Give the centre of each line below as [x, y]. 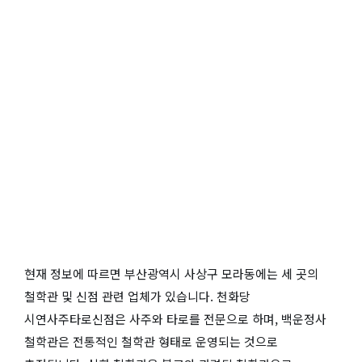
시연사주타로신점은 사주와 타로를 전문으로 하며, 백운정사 [175, 318]
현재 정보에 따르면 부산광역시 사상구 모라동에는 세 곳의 [171, 273]
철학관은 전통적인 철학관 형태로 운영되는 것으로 [151, 341]
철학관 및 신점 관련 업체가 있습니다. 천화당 [137, 296]
